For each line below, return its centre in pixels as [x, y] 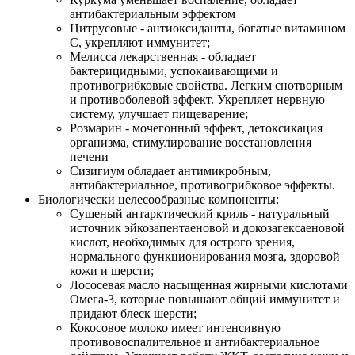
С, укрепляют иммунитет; [140, 43]
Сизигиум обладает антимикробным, [170, 171]
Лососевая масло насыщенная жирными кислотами [209, 285]
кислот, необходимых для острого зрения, [182, 242]
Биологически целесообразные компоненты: [158, 200]
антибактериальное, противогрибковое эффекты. [202, 185]
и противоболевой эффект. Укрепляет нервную [197, 100]
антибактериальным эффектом [153, 14]
